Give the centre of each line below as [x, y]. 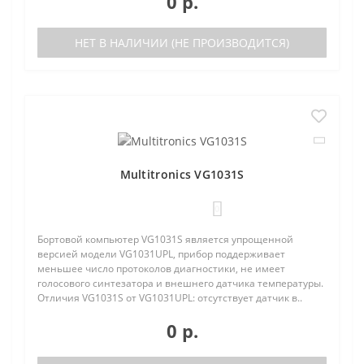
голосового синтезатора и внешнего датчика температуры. [180, 283]
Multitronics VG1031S [182, 174]
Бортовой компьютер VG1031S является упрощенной [165, 239]
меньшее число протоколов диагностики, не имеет [161, 268]
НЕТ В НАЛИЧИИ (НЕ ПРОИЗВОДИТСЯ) [182, 43]
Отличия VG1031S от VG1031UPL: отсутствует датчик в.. [170, 297]
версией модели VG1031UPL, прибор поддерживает [161, 253]
